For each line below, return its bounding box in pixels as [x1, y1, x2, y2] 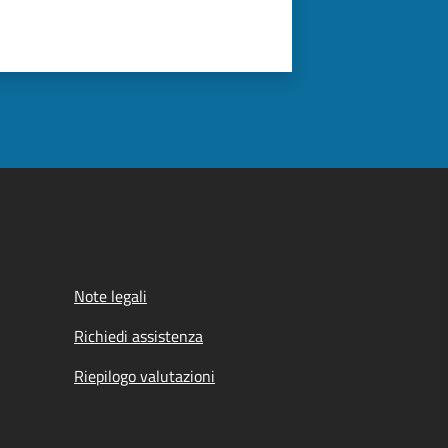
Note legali [74, 283, 147, 308]
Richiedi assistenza [74, 323, 203, 348]
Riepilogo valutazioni [74, 363, 215, 388]
